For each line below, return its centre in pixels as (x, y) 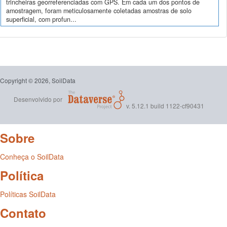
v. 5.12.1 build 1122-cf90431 (165, 105)
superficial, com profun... (41, 20)
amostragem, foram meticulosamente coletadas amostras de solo (99, 11)
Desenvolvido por (38, 99)
